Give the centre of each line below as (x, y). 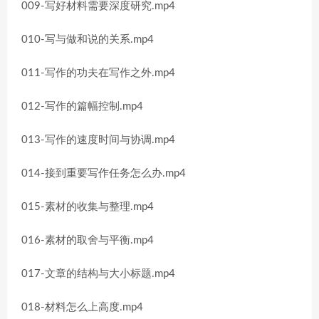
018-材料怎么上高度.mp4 (82, 307)
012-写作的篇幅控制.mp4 (82, 106)
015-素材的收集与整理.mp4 (88, 207)
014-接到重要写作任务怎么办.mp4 (104, 173)
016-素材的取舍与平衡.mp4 (88, 240)
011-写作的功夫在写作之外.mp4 (98, 73)
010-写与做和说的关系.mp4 (88, 40)
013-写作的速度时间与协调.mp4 (98, 140)
